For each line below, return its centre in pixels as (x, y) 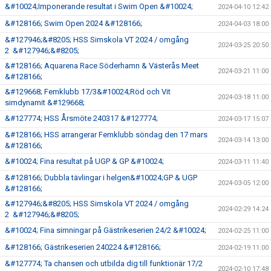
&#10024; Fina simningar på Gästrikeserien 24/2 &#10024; (106, 230)
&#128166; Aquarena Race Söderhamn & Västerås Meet (102, 65)
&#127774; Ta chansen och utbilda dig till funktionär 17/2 (104, 263)
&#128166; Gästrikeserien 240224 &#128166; (83, 247)
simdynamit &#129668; (45, 102)
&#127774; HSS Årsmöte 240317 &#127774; (81, 118)
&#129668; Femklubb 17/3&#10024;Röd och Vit (88, 91)
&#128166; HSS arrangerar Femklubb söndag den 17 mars (106, 134)
